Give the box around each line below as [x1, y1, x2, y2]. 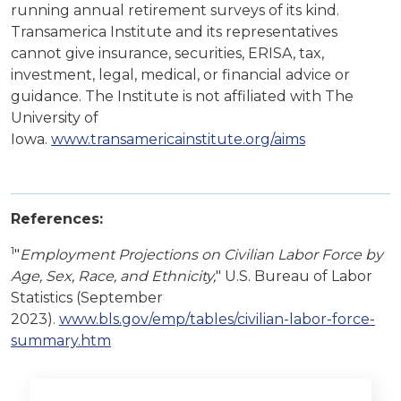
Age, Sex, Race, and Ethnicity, [11, 268, 216, 286]
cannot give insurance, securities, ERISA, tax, [11, 45, 324, 63]
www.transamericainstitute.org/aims [51, 131, 305, 149]
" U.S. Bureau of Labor [216, 268, 372, 286]
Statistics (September [11, 289, 163, 307]
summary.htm [11, 332, 111, 350]
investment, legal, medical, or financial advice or [11, 66, 350, 84]
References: [11, 210, 107, 228]
